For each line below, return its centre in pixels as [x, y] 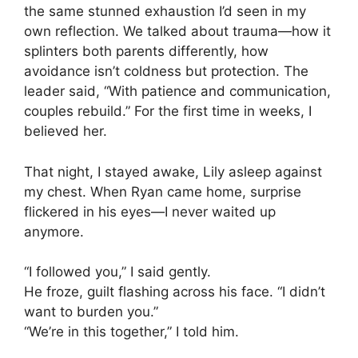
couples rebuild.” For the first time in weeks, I [168, 111]
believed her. [66, 131]
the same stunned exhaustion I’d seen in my [165, 12]
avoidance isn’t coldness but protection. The [166, 72]
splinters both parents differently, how [146, 52]
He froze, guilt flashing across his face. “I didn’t [175, 292]
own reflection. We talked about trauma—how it [177, 32]
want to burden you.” [91, 312]
